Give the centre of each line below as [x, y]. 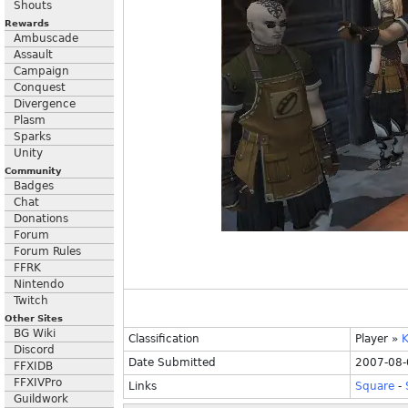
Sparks [32, 137]
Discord [34, 350]
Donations [41, 219]
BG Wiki [35, 333]
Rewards [27, 23]
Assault [33, 55]
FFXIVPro [38, 382]
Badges [34, 186]
